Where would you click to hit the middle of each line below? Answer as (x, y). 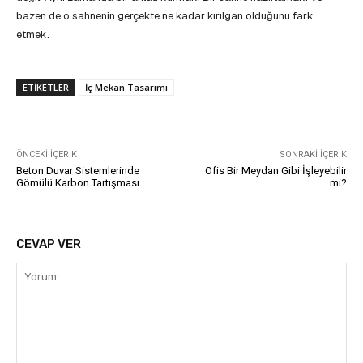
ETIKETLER (46, 87)
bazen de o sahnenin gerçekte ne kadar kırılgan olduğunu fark (165, 15)
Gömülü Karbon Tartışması (78, 182)
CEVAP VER (49, 243)
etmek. (33, 34)
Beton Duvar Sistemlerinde (78, 170)
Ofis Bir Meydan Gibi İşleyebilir (275, 170)
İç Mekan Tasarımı (126, 87)
